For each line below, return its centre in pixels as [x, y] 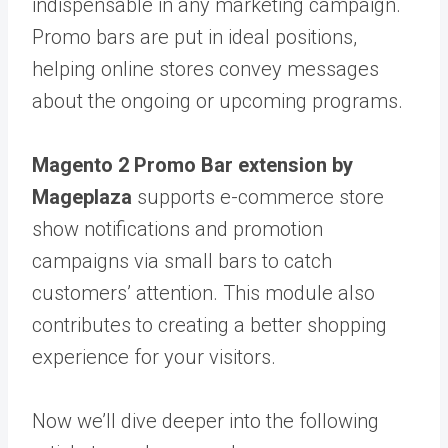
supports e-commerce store [260, 197]
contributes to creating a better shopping [209, 325]
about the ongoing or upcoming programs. [220, 101]
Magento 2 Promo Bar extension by [192, 165]
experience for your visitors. [156, 357]
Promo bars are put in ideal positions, [194, 37]
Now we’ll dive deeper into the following [205, 421]
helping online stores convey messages [205, 69]
